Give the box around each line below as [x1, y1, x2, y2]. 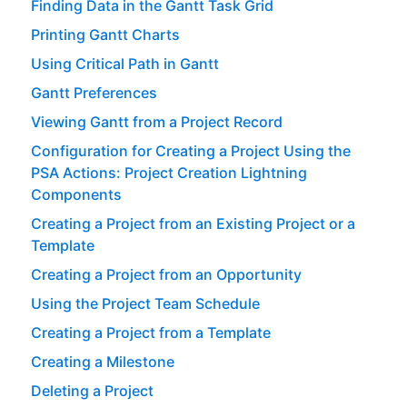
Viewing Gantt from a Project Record [30, 113, 283, 132]
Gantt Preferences [30, 84, 157, 103]
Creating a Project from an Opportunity [30, 265, 302, 284]
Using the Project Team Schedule [30, 294, 260, 313]
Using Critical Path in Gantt [30, 55, 219, 74]
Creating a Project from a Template [30, 323, 271, 342]
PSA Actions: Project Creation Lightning [30, 164, 307, 183]
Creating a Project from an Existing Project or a [30, 214, 355, 233]
